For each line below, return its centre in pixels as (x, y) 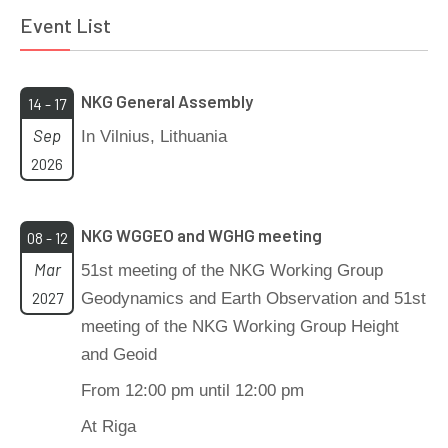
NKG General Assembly (167, 101)
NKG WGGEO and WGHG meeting (201, 235)
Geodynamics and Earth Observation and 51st (253, 298)
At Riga (108, 426)
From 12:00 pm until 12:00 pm (192, 390)
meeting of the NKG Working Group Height (240, 326)
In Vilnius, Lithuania (154, 136)
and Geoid (119, 354)
